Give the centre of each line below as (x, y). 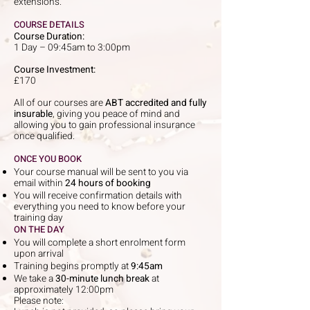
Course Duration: (49, 37)
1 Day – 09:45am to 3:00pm (72, 48)
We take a (35, 279)
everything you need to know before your (100, 207)
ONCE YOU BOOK (48, 159)
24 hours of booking (108, 184)
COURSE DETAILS (49, 25)
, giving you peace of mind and (116, 115)
